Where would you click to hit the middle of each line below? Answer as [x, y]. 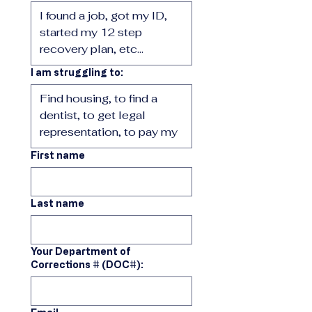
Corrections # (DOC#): [87, 264]
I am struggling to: [77, 72]
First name [58, 155]
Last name [57, 203]
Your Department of [81, 251]
